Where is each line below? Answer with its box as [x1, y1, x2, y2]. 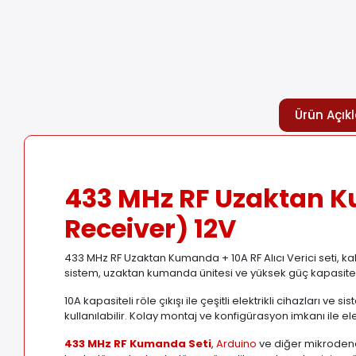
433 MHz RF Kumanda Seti [64, 336, 212, 352]
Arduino [216, 336, 257, 352]
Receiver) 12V [64, 211, 237, 247]
